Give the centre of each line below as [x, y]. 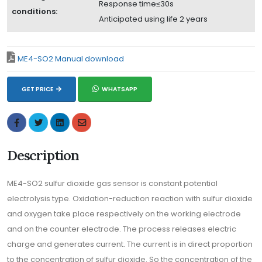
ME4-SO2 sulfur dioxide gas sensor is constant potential [112, 183]
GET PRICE [38, 89]
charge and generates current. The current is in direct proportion [130, 244]
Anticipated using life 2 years [153, 19]
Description [43, 155]
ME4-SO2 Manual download [71, 59]
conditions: [35, 11]
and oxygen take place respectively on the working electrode [124, 213]
